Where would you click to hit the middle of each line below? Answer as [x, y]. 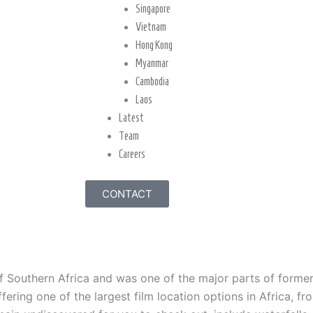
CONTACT [127, 194]
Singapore [153, 9]
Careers [132, 154]
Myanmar [152, 63]
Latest [131, 118]
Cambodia [152, 81]
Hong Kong [154, 45]
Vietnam [151, 27]
